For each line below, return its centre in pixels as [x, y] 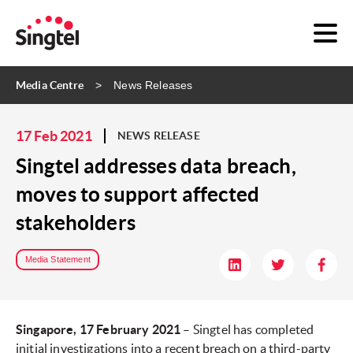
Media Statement [58, 259]
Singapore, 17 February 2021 [98, 330]
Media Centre [50, 85]
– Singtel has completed [247, 330]
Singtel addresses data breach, [156, 166]
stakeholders [76, 223]
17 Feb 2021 [54, 136]
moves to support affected [138, 195]
